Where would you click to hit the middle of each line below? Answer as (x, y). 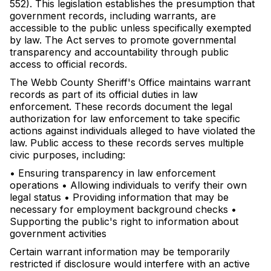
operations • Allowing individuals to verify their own (128, 185)
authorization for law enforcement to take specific (125, 119)
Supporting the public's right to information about (124, 221)
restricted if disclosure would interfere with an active (130, 264)
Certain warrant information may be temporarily (120, 252)
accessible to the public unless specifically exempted (130, 28)
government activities (58, 233)
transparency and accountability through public (119, 52)
